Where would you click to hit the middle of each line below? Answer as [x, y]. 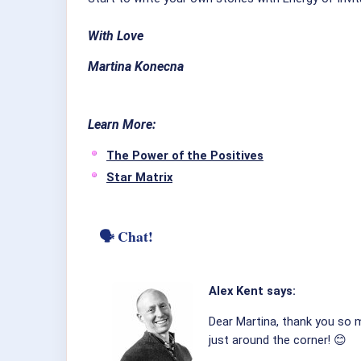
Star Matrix [139, 177]
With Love [117, 35]
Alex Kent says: [252, 290]
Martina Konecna [136, 67]
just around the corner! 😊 [277, 340]
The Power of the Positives [185, 155]
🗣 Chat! [126, 236]
